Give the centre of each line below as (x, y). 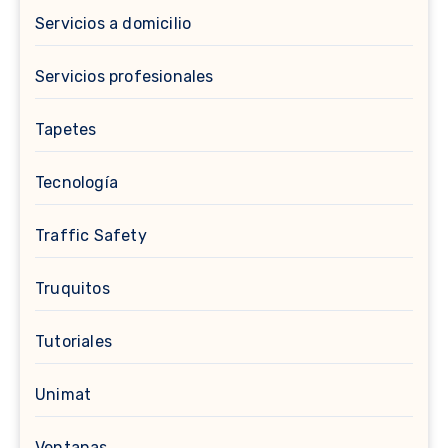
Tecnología (76, 182)
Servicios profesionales (124, 76)
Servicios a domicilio (113, 23)
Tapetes (66, 129)
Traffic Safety (91, 235)
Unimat (63, 394)
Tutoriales (73, 341)
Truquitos (72, 288)
